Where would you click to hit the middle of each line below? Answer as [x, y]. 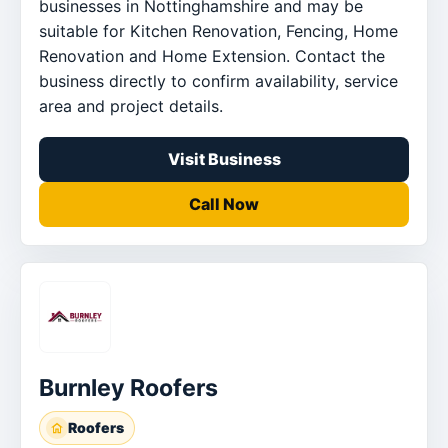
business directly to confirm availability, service [218, 80]
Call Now [224, 203]
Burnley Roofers [128, 387]
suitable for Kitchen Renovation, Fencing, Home [218, 30]
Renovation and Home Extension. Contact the [212, 55]
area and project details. [131, 105]
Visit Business [224, 158]
